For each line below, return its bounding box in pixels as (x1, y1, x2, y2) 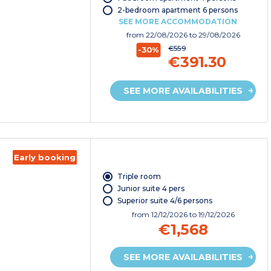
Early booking (14, 152, 76, 163)
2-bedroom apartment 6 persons (117, 5, 238, 15)
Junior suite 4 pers (117, 183, 184, 193)
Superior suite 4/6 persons (117, 195, 212, 205)
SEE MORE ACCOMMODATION (118, 17, 237, 26)
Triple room (117, 171, 161, 181)
